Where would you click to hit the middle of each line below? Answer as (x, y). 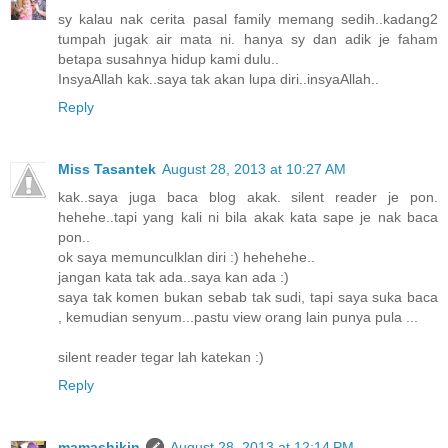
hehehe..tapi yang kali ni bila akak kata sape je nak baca (248, 216)
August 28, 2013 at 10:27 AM (254, 168)
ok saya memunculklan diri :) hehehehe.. (186, 256)
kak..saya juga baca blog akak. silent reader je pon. (248, 196)
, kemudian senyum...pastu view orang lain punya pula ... (238, 316)
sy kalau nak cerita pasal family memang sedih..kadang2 (248, 18)
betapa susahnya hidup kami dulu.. (168, 58)
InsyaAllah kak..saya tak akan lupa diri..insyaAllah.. (218, 78)
